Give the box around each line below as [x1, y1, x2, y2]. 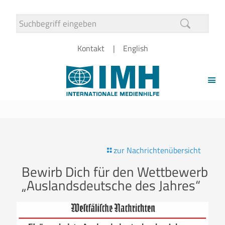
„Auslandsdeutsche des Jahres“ [22, 175, 200, 195]
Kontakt [77, 42, 104, 54]
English [123, 42, 148, 54]
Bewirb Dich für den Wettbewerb [22, 161, 208, 182]
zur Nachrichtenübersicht [114, 144, 201, 156]
